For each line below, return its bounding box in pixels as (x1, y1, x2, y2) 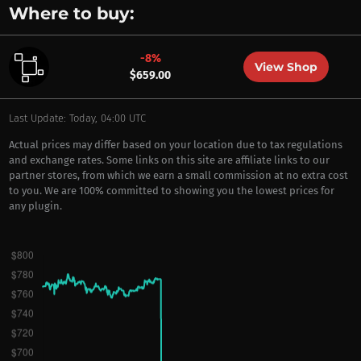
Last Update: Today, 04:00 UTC (8, 112, 146, 124)
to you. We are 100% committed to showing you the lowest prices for (8, 185, 334, 197)
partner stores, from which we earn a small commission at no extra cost (8, 169, 348, 181)
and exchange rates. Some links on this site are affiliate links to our (8, 154, 330, 166)
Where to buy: (8, 3, 135, 23)
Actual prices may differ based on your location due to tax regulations (8, 139, 342, 151)
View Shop (254, 60, 317, 74)
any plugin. (8, 200, 62, 212)
